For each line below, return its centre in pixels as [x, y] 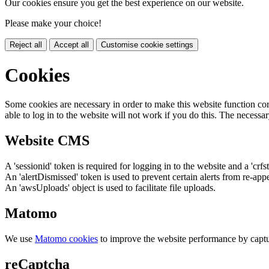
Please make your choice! [53, 23]
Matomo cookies [66, 238]
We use [20, 238]
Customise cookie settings [147, 45]
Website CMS [47, 141]
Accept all [71, 45]
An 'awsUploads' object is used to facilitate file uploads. [110, 188]
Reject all [26, 45]
